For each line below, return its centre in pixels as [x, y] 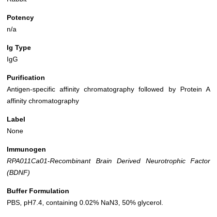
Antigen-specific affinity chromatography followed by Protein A [108, 89]
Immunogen [26, 149]
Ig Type [19, 48]
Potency [20, 18]
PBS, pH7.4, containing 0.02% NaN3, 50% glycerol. [85, 203]
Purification [26, 78]
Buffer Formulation [38, 191]
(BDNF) [18, 173]
